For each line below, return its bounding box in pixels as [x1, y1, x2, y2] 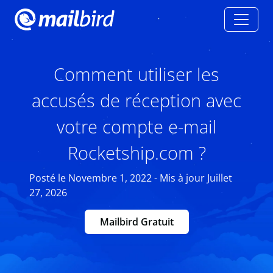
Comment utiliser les [54, 62, 219, 86]
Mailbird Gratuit [99, 215, 174, 229]
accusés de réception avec [32, 88, 241, 112]
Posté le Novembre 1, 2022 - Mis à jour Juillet [29, 171, 232, 185]
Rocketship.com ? [67, 141, 206, 165]
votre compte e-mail [56, 115, 217, 138]
